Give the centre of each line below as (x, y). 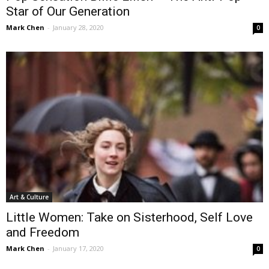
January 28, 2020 (78, 27)
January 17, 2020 (78, 249)
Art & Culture (29, 197)
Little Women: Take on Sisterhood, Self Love (129, 218)
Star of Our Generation (68, 11)
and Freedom (43, 233)
